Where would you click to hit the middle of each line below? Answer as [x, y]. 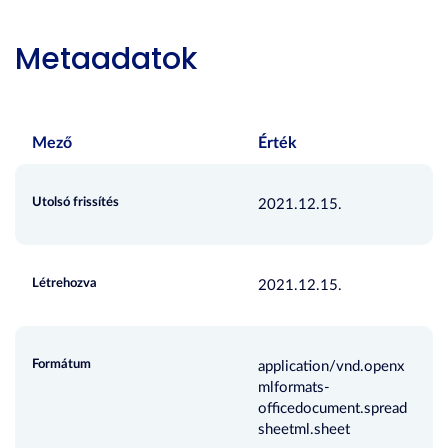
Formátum [61, 364]
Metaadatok [106, 59]
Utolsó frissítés [75, 202]
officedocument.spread [333, 408]
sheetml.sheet [304, 429]
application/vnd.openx [331, 366]
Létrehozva [64, 283]
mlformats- [294, 387]
